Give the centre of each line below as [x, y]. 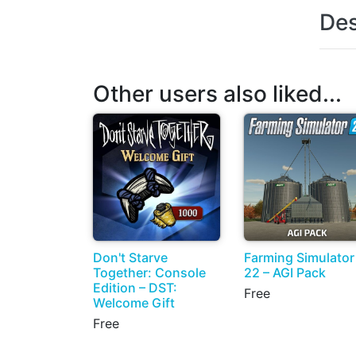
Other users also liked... [217, 94]
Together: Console [149, 273]
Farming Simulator [299, 257]
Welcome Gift [134, 303]
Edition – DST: [135, 288]
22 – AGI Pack [285, 273]
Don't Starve [130, 257]
